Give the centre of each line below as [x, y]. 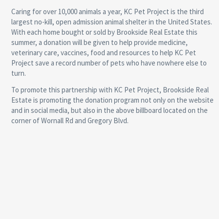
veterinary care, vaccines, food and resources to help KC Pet [103, 53]
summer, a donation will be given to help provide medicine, [99, 43]
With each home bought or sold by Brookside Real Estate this [104, 32]
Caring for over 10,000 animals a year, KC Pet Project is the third [107, 12]
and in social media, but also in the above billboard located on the [109, 110]
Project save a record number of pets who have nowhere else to [109, 63]
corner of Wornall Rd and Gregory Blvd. [70, 121]
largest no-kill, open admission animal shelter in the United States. [111, 22]
